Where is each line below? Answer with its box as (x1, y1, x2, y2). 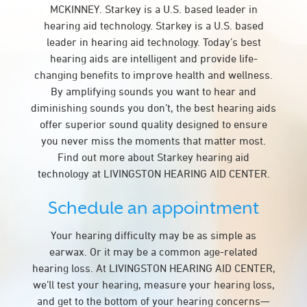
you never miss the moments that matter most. (41, 134, 266, 147)
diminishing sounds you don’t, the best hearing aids (31, 101, 276, 114)
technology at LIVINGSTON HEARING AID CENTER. (37, 167, 270, 180)
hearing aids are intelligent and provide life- (49, 52, 258, 64)
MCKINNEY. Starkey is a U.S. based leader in (49, 3, 258, 15)
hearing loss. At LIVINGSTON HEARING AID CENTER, (32, 262, 275, 274)
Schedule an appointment (48, 197, 259, 218)
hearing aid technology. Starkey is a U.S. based (43, 19, 264, 32)
